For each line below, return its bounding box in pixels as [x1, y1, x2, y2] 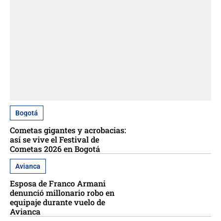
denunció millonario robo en [10, 187, 114, 198]
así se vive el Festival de [10, 134, 99, 145]
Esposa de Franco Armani [10, 178, 106, 189]
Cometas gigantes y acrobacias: [10, 125, 126, 136]
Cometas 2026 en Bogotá [10, 144, 100, 154]
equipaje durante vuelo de [10, 197, 105, 208]
